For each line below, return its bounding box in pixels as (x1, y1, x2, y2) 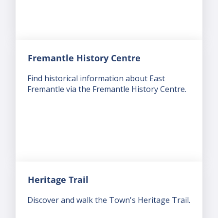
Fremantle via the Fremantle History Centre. (27, 84, 186, 95)
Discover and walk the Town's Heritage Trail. (27, 195, 190, 206)
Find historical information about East (27, 73, 165, 84)
